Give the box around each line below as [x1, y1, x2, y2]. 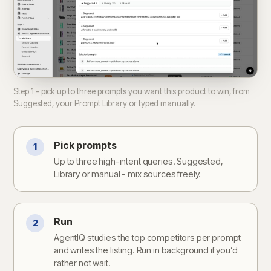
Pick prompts [54, 139, 117, 151]
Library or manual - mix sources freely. [54, 168, 201, 179]
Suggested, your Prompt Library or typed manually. [13, 98, 195, 108]
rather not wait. [54, 257, 111, 268]
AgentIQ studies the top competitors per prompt [54, 232, 241, 243]
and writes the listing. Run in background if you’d [54, 244, 238, 255]
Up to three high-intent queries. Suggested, [54, 155, 223, 166]
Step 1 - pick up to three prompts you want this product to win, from [13, 86, 250, 96]
